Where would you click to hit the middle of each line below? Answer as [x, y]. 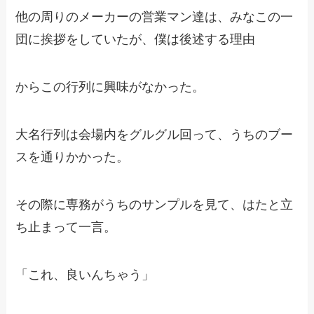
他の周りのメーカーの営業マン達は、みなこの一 [155, 17]
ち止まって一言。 [66, 227]
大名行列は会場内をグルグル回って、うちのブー [155, 135]
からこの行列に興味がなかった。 [110, 87]
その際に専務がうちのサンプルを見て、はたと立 [155, 204]
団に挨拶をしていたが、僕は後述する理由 [136, 40]
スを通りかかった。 [73, 157]
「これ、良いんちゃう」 [85, 274]
